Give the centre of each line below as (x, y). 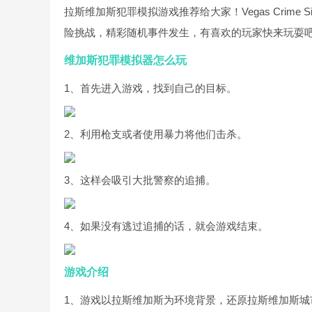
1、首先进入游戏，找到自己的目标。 (150, 88)
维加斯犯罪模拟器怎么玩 (125, 60)
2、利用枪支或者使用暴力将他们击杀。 (156, 134)
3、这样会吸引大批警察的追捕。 (140, 180)
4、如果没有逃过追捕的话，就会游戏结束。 (166, 226)
